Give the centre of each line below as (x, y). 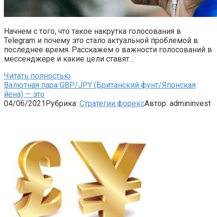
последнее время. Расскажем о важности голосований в (108, 49)
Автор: (156, 103)
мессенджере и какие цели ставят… (69, 59)
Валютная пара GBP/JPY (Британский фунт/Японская (100, 85)
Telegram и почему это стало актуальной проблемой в (101, 40)
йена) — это (24, 94)
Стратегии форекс (112, 103)
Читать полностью (37, 76)
